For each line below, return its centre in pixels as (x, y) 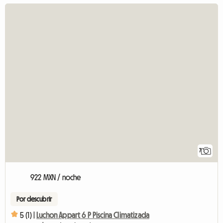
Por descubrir (34, 199)
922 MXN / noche (56, 177)
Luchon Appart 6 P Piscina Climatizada (93, 215)
